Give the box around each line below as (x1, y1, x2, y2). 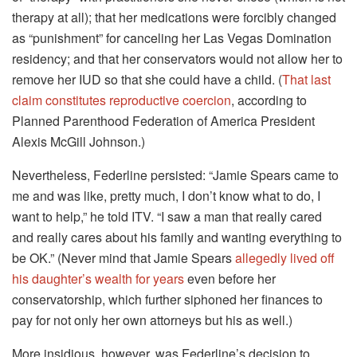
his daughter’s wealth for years (12, 269, 184, 288)
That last (282, 69, 331, 88)
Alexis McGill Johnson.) (12, 131, 145, 151)
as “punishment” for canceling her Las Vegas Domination (12, 28, 331, 47)
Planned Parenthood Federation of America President (12, 111, 315, 130)
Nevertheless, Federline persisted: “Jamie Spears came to (12, 165, 339, 184)
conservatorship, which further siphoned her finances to (12, 289, 323, 308)
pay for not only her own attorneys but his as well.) (12, 310, 292, 329)
